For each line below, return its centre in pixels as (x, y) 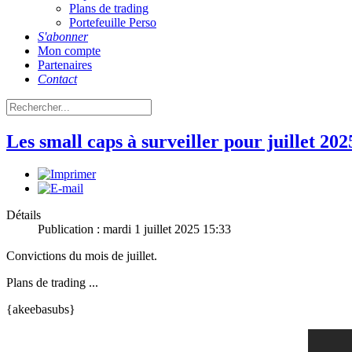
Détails (24, 215)
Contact (57, 79)
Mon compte (69, 50)
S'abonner (63, 36)
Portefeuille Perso (113, 22)
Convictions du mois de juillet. (82, 256)
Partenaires (65, 64)
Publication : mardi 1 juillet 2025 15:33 (134, 229)
